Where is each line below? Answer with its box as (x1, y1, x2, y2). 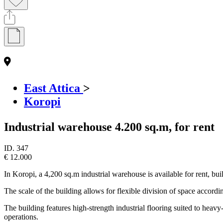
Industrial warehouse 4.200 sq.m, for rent (4, 120, 215, 133)
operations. (4, 212, 38, 221)
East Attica (24, 81, 83, 95)
